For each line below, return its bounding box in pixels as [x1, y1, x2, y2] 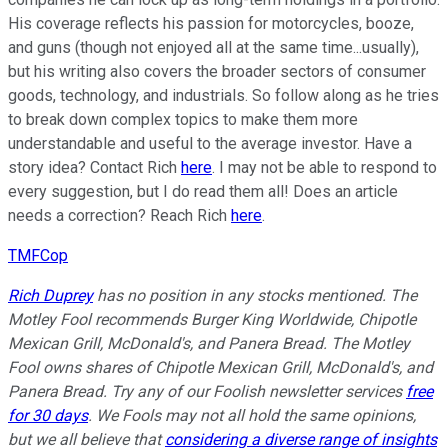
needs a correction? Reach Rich [8, 206, 231, 226]
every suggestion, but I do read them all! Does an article [8, 182, 398, 202]
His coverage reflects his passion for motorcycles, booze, [8, 14, 414, 34]
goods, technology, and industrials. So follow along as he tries [8, 86, 439, 106]
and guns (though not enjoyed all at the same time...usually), [8, 38, 419, 58]
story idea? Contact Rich [8, 158, 181, 178]
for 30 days [8, 406, 88, 426]
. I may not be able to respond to [212, 158, 437, 178]
